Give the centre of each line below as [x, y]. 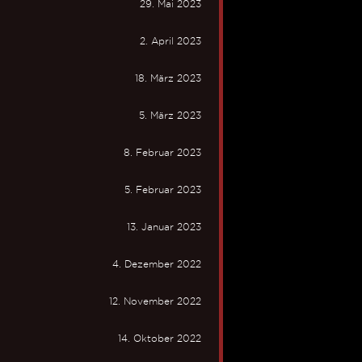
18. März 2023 [168, 78]
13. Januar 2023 [164, 227]
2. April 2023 [170, 41]
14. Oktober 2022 [160, 338]
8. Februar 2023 [162, 152]
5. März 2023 [170, 115]
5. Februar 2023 [163, 189]
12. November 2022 [155, 301]
